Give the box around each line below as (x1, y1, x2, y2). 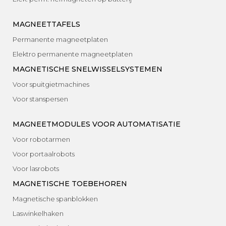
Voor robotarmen (13, 135, 70, 144)
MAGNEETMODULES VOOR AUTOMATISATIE (13, 120, 181, 129)
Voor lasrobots (13, 164, 59, 173)
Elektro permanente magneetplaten (13, 50, 133, 59)
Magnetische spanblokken (13, 195, 98, 203)
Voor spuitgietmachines (13, 80, 89, 89)
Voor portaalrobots (13, 150, 75, 158)
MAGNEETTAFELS (13, 20, 80, 29)
